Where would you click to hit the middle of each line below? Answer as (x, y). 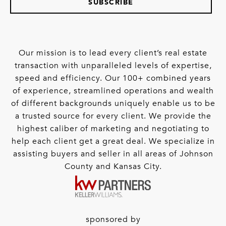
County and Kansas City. (113, 167)
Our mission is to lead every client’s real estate (113, 53)
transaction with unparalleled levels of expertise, (113, 66)
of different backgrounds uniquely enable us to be (113, 104)
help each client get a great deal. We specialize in (113, 142)
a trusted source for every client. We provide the (113, 116)
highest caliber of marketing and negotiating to (113, 129)
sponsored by (113, 220)
